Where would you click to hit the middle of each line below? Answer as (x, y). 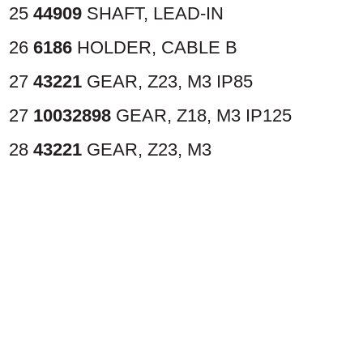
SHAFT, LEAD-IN (155, 13)
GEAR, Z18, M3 (181, 115)
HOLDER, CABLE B (157, 47)
